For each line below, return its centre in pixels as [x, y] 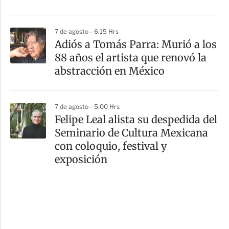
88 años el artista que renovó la [131, 58]
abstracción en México [110, 71]
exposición [81, 159]
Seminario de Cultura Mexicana [131, 133]
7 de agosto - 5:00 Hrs [87, 107]
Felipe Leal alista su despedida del [136, 120]
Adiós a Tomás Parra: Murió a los [136, 44]
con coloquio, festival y [111, 146]
